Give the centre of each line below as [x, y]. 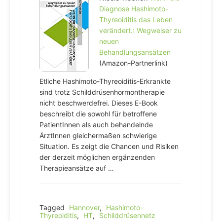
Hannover [84, 207]
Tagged [53, 207]
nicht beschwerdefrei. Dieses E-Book [99, 103]
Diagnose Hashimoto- [134, 9]
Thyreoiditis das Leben [136, 19]
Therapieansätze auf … [77, 168]
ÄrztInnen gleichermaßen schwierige [98, 135]
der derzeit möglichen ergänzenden [97, 157]
